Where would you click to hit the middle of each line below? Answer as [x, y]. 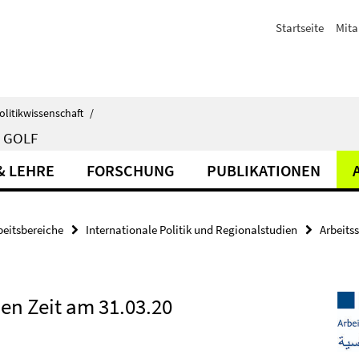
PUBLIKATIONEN [264, 170]
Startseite [300, 28]
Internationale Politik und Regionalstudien [192, 230]
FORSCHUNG [131, 170]
